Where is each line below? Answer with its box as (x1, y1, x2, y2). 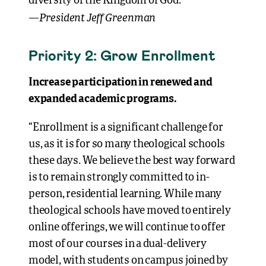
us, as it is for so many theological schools (28, 139, 226, 150)
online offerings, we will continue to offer (28, 222, 226, 233)
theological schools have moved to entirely (28, 205, 231, 216)
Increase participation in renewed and (28, 77, 213, 88)
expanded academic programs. (28, 94, 177, 104)
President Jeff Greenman (39, 9, 156, 24)
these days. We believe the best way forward (28, 156, 235, 166)
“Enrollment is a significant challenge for (28, 122, 223, 133)
